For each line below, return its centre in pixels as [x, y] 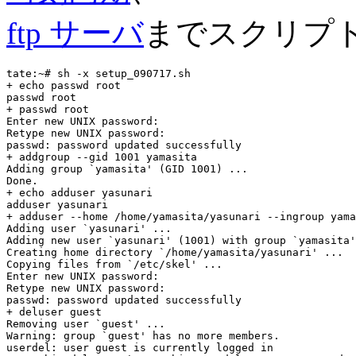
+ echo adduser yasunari [79, 192]
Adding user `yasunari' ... [89, 228]
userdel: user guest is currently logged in [140, 347]
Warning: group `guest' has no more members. [143, 335]
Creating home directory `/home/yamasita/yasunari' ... [175, 252]
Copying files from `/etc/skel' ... [114, 264]
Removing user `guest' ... [86, 323]
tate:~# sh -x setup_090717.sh [99, 73]
